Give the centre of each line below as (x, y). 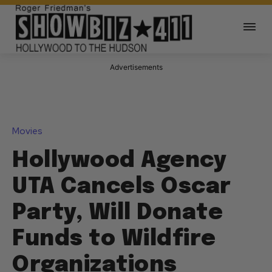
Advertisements (136, 67)
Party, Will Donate (117, 213)
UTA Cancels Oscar (122, 187)
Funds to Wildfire (114, 240)
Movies (27, 131)
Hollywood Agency (119, 161)
